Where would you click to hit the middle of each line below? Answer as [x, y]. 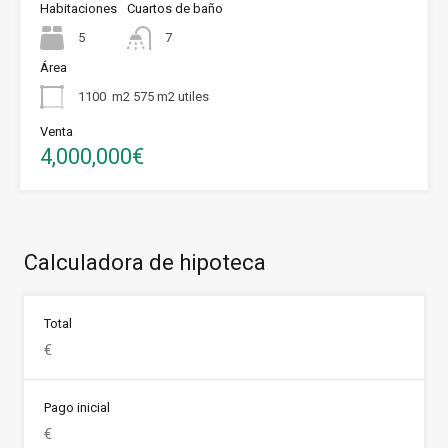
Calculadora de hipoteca [145, 263]
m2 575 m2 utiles [160, 97]
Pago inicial [77, 408]
